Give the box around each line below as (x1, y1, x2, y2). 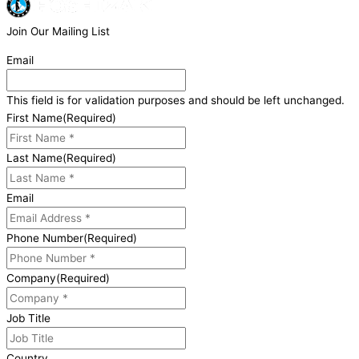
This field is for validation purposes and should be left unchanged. (6, 93, 345, 107)
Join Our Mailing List (6, 24, 110, 38)
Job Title (6, 311, 50, 325)
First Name (6, 111, 63, 124)
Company (6, 271, 56, 284)
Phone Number (6, 231, 83, 244)
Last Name (6, 151, 63, 164)
